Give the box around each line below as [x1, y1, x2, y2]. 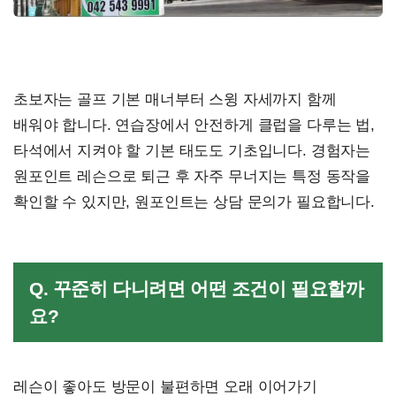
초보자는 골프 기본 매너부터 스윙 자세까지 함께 [13, 91, 337, 109]
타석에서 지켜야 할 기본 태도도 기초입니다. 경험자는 [13, 142, 371, 160]
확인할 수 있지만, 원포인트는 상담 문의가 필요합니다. [13, 194, 375, 211]
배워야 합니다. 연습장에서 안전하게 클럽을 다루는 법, [13, 117, 375, 134]
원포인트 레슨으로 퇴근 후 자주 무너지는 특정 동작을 [13, 168, 371, 186]
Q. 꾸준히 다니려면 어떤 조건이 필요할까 [29, 278, 364, 300]
